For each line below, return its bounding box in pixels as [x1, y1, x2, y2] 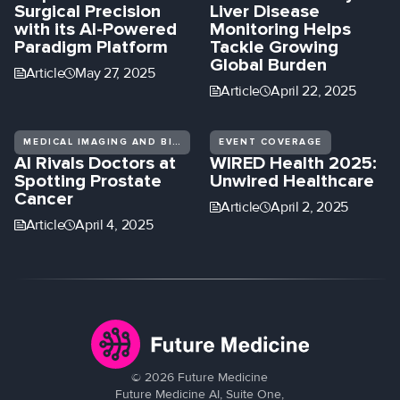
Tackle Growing [210, 36, 339, 59]
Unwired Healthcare [210, 169, 375, 192]
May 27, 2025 [75, 64, 155, 82]
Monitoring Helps [210, 18, 352, 41]
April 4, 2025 [75, 215, 154, 233]
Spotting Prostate [14, 169, 162, 192]
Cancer [14, 187, 74, 210]
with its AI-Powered [14, 18, 178, 41]
